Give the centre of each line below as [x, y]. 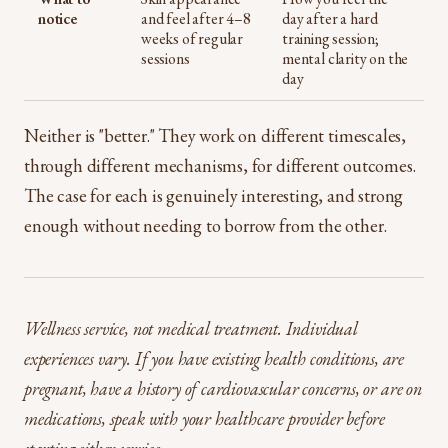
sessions [165, 58]
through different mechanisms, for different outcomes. [220, 165]
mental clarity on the [345, 58]
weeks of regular [192, 38]
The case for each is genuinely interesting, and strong [214, 195]
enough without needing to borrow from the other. [205, 225]
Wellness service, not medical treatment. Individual [191, 328]
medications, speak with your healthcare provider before [205, 418]
